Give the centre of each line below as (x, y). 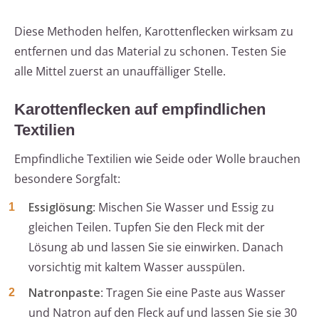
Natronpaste (64, 293)
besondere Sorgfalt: (67, 179)
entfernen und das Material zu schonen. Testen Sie (150, 52)
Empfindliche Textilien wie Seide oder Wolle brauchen (157, 159)
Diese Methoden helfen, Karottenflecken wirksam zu (154, 32)
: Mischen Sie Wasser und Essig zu (183, 208)
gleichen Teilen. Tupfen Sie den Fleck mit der (147, 228)
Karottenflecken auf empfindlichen (140, 110)
